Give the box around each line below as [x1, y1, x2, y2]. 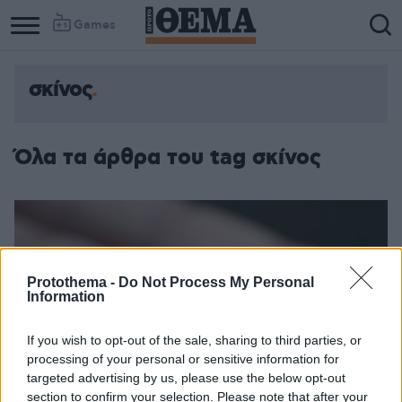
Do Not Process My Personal [118, 274, 314, 290]
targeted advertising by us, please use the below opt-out [27, 370, 345, 385]
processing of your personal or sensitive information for [27, 351, 339, 366]
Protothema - [27, 274, 118, 290]
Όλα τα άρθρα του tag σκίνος [14, 144, 321, 172]
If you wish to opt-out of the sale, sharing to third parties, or [27, 332, 362, 347]
